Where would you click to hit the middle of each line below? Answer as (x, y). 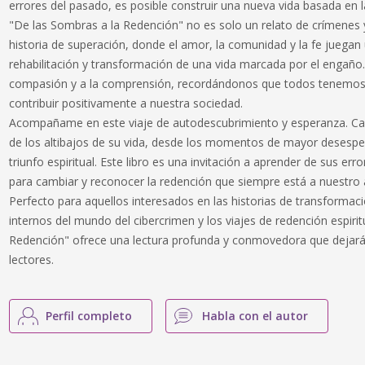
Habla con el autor (255, 316)
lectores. (32, 259)
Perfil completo (89, 316)
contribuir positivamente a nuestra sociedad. (126, 103)
